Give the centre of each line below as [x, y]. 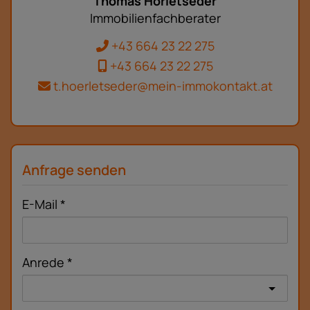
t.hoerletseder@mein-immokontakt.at [161, 85]
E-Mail [40, 204]
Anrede [43, 263]
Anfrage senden [74, 170]
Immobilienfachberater [155, 18]
